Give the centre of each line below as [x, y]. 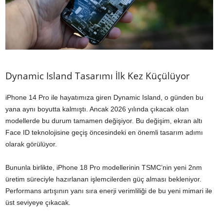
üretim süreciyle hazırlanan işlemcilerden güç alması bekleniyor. [103, 179]
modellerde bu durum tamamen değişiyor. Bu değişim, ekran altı [104, 121]
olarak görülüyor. [31, 144]
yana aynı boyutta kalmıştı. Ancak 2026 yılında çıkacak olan [97, 109]
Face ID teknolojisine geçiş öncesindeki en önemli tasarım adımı [104, 133]
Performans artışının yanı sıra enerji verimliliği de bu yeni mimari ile [109, 191]
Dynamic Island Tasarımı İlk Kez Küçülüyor [98, 76]
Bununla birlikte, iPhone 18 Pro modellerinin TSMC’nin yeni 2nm [104, 168]
